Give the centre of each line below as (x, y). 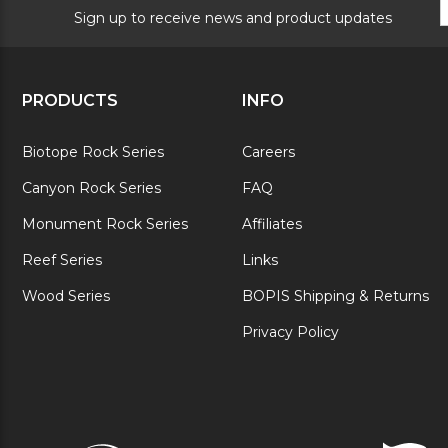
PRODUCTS (70, 101)
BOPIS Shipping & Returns (336, 296)
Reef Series (62, 260)
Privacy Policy (291, 332)
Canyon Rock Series (91, 188)
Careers (269, 152)
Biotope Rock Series (93, 152)
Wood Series (66, 296)
